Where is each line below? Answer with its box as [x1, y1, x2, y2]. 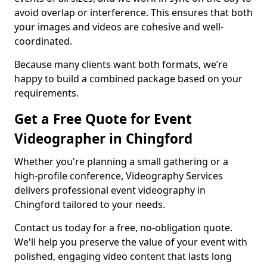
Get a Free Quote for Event [14, 110, 192, 128]
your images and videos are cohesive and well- [14, 20, 223, 33]
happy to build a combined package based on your [14, 72, 243, 85]
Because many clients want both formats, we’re [14, 58, 228, 71]
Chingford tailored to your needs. [14, 198, 165, 211]
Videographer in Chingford [14, 129, 193, 148]
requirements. [14, 86, 79, 100]
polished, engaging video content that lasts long [14, 250, 232, 263]
